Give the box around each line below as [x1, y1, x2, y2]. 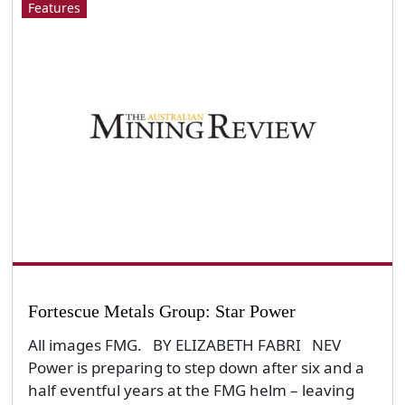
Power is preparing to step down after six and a [27, 357, 364, 379]
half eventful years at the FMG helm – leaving [27, 380, 354, 401]
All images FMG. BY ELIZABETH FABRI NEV [27, 334, 341, 356]
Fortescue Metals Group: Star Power [27, 300, 296, 321]
